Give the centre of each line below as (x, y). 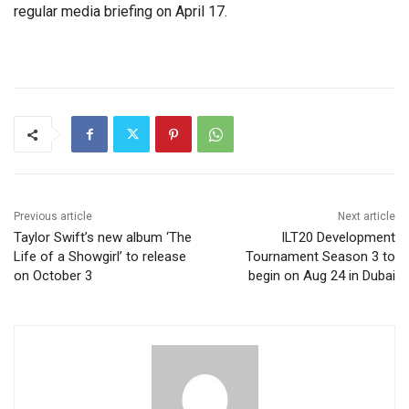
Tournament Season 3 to (320, 257)
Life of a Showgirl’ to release (100, 257)
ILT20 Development (338, 238)
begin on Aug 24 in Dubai (321, 276)
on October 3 (53, 276)
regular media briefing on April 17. (121, 12)
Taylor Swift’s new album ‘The (103, 238)
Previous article (53, 217)
